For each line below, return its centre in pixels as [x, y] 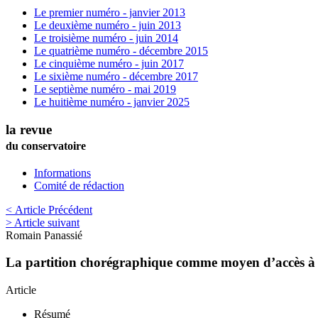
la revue [29, 129]
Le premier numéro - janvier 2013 [110, 13]
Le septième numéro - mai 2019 [105, 89]
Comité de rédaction [79, 185]
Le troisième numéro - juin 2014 [106, 38]
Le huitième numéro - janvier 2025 [112, 102]
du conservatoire [46, 146]
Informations [62, 172]
